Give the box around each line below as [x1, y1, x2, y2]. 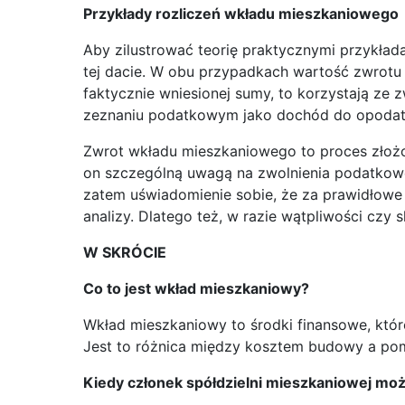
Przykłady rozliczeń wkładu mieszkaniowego [83, 5, 399, 24]
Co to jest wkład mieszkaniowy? [83, 279, 309, 298]
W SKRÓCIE [83, 243, 166, 262]
